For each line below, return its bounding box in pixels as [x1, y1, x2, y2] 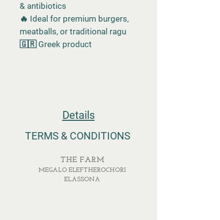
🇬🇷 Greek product [20, 39, 92, 49]
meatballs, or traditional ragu [20, 27, 126, 36]
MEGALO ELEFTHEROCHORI [38, 167, 126, 173]
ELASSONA [64, 176, 100, 183]
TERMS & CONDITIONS [25, 130, 133, 142]
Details [62, 109, 95, 121]
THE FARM [60, 156, 105, 164]
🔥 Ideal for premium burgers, [20, 14, 129, 24]
